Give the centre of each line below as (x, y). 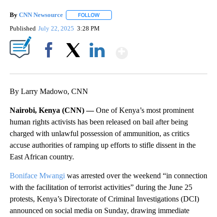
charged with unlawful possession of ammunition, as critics (100, 134)
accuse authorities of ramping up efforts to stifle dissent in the (103, 145)
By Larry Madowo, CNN (49, 92)
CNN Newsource (41, 15)
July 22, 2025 (57, 29)
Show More (165, 49)
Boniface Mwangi (37, 176)
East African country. (42, 157)
